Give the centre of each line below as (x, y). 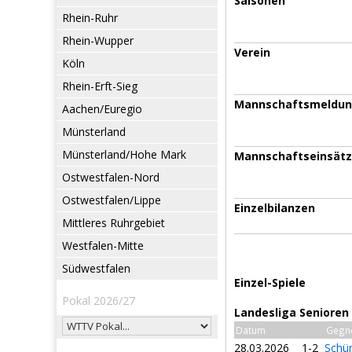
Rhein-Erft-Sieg (100, 86)
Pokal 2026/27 (99, 301)
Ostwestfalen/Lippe (112, 200)
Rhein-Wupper (98, 40)
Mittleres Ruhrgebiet (114, 223)
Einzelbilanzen (275, 208)
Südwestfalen (96, 268)
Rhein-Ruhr (90, 18)
